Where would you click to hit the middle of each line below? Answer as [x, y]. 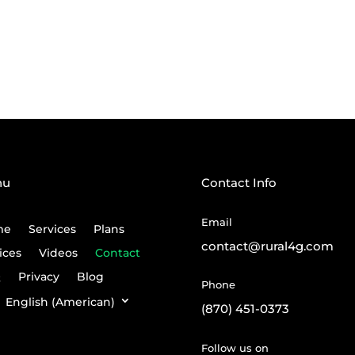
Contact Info [239, 183]
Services [52, 229]
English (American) [60, 302]
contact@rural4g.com [267, 246]
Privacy [38, 276]
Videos [58, 252]
